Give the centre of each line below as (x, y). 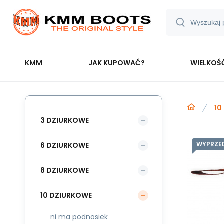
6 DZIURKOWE (65, 145)
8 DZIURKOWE (65, 170)
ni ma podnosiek (79, 217)
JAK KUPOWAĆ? (116, 63)
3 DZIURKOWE (65, 120)
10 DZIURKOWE (66, 195)
